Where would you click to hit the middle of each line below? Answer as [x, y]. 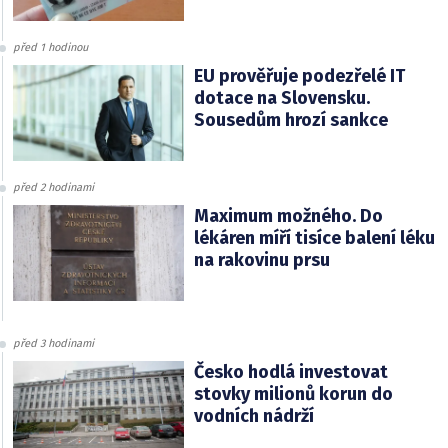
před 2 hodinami [53, 188]
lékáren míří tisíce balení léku [314, 238]
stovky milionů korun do [293, 394]
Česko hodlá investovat [290, 372]
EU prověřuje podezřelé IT [299, 76]
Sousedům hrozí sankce [290, 120]
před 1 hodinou [50, 48]
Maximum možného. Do [288, 216]
